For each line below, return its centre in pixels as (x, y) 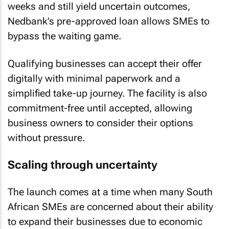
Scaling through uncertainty (83, 165)
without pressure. (46, 138)
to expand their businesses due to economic (105, 222)
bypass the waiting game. (64, 36)
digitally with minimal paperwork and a (94, 78)
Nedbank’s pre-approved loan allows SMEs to (109, 21)
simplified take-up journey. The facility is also (107, 93)
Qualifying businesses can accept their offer (105, 64)
